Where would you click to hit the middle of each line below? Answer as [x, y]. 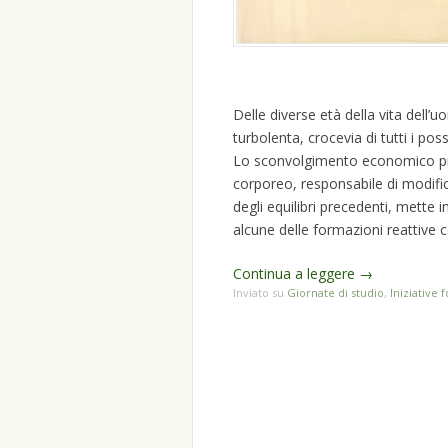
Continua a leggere [296, 274]
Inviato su [260, 293]
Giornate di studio [335, 293]
